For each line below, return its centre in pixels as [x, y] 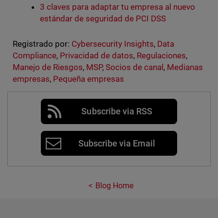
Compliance [34, 56]
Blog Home [114, 186]
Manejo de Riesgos [47, 67]
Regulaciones [162, 56]
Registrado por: [41, 44]
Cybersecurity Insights [113, 44]
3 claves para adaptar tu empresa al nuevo [118, 7]
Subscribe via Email [117, 144]
